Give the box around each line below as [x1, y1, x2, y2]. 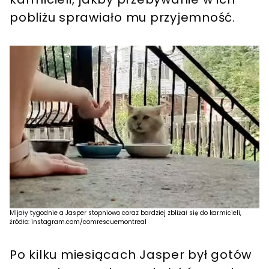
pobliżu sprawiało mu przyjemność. [10, 8, 239, 26]
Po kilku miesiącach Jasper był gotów [10, 246, 252, 264]
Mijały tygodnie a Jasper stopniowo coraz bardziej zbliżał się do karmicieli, [10, 208, 241, 218]
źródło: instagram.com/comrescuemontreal [10, 217, 147, 227]
